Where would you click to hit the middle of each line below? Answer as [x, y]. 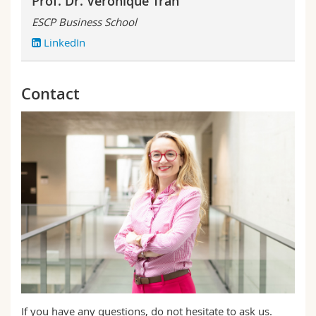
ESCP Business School [86, 22]
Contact [50, 93]
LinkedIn [65, 42]
